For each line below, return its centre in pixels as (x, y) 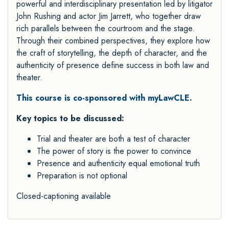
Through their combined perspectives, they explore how (113, 40)
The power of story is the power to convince (114, 151)
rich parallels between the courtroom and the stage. (106, 28)
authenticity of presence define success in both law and (113, 65)
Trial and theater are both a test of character (113, 139)
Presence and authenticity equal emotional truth (118, 163)
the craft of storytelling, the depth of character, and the (112, 53)
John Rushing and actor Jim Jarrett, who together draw (109, 16)
